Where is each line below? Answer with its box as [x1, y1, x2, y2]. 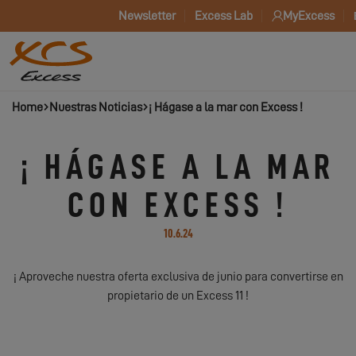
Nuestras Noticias [49, 101, 142, 114]
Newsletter [118, 10, 176, 22]
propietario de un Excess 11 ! [107, 289, 249, 302]
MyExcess [283, 10, 335, 22]
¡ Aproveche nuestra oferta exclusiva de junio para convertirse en [13, 270, 343, 283]
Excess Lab [195, 10, 253, 22]
